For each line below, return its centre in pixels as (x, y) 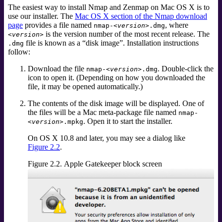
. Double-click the (186, 69)
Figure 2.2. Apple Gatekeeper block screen (95, 164)
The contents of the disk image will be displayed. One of (116, 104)
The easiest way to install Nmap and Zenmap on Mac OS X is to (109, 7)
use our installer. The (41, 16)
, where (177, 25)
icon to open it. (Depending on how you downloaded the (116, 78)
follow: (19, 52)
